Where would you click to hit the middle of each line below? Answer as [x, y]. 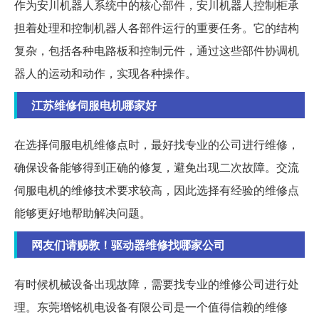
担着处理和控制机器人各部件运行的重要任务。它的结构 [157, 28]
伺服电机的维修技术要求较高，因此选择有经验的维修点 [157, 190]
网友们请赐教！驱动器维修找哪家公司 [128, 245]
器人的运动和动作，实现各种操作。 [105, 73]
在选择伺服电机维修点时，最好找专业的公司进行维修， [157, 145]
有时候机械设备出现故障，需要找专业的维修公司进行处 [157, 284]
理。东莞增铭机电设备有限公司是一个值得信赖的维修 [151, 307]
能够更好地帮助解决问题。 [83, 213]
